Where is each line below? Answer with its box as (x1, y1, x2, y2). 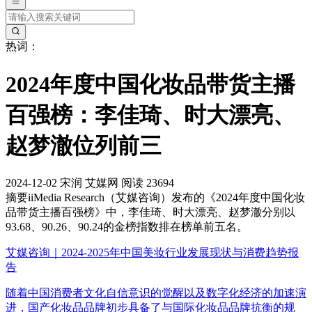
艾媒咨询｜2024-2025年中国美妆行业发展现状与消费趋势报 (6, 247, 299, 259)
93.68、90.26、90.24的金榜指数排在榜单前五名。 (6, 221, 248, 233)
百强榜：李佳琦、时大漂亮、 (6, 102, 295, 127)
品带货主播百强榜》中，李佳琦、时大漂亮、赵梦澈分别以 (6, 206, 295, 219)
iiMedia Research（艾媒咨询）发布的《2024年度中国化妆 (28, 192, 305, 204)
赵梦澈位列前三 (6, 132, 162, 158)
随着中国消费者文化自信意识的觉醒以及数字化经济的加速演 (6, 287, 306, 299)
